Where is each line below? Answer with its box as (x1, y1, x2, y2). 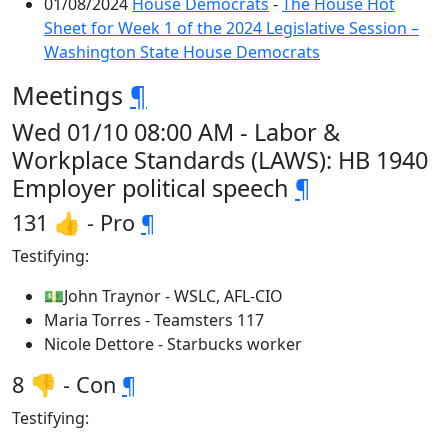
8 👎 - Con (12, 370, 122, 399)
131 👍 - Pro (12, 208, 141, 237)
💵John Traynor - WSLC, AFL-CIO (44, 285, 283, 307)
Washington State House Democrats (44, 41, 320, 63)
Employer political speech (12, 172, 295, 204)
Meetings (12, 78, 130, 112)
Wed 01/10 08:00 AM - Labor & (12, 116, 340, 148)
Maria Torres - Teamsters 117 (44, 309, 264, 331)
